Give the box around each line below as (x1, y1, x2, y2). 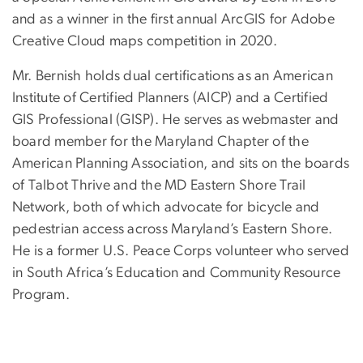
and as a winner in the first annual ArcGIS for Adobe (12, 12, 335, 28)
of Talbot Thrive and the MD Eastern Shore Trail (12, 178, 306, 194)
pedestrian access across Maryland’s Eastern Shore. (12, 222, 333, 237)
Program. (12, 288, 70, 303)
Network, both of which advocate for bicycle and (12, 200, 320, 216)
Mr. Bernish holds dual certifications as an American (12, 69, 333, 84)
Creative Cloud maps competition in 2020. (12, 34, 277, 49)
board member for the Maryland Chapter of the (12, 135, 309, 150)
